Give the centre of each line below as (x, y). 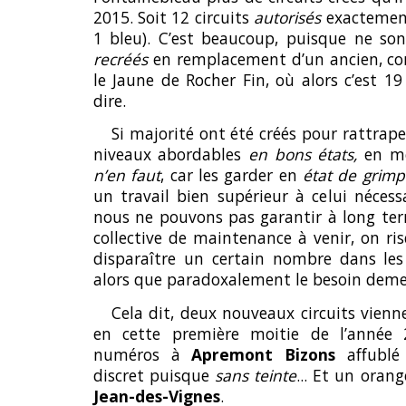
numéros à (142, 354)
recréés (120, 59)
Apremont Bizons (264, 354)
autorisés (288, 17)
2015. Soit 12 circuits (174, 17)
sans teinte (256, 375)
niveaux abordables (171, 155)
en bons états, (306, 155)
